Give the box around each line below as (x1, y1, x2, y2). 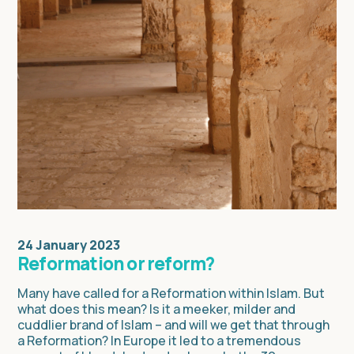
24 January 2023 (17, 236, 120, 254)
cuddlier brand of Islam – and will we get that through (17, 315, 330, 333)
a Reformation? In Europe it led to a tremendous (17, 331, 301, 349)
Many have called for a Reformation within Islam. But (17, 284, 325, 302)
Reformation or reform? (17, 251, 215, 277)
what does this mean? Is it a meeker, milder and (17, 299, 296, 318)
